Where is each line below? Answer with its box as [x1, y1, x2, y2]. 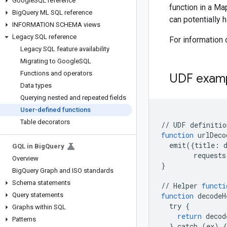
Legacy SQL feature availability [20, 45, 109, 53]
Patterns [12, 215, 36, 223]
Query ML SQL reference [22, 9, 92, 16]
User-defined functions [20, 106, 91, 113]
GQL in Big [12, 142, 45, 150]
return [177, 211, 202, 221]
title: [195, 140, 219, 150]
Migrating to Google [20, 57, 79, 65]
